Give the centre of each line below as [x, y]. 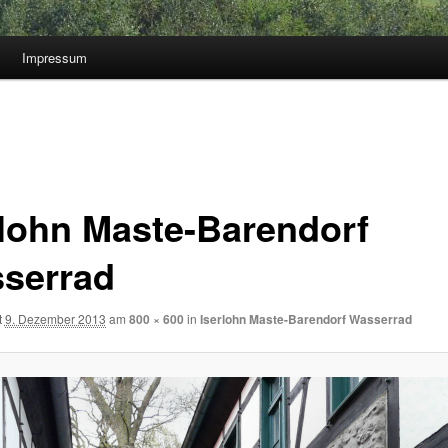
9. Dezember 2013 [55, 318]
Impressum [55, 58]
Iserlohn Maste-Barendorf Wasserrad [305, 318]
